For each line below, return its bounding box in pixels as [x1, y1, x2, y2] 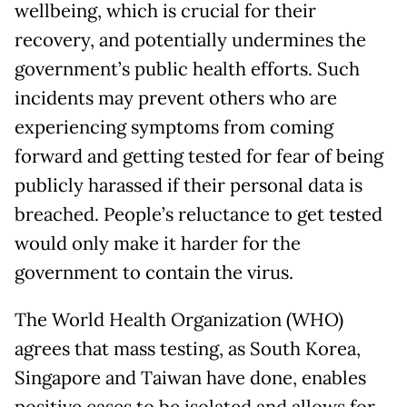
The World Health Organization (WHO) [15, 307, 343, 332]
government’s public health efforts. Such [15, 56, 360, 81]
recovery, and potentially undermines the [15, 27, 366, 52]
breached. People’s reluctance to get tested [15, 202, 382, 226]
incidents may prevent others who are [15, 85, 337, 110]
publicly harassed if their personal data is [15, 173, 362, 197]
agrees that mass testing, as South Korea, [15, 336, 361, 361]
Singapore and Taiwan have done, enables [15, 365, 366, 390]
